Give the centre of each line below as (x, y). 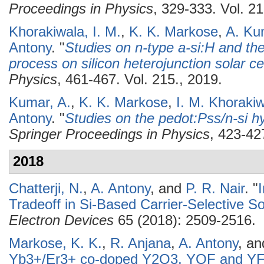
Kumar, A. (40, 103)
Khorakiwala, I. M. (65, 32)
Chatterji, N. (46, 189)
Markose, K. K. (55, 243)
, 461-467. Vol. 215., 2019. (140, 80)
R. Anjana (141, 243)
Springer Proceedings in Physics (109, 134)
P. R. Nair (215, 189)
